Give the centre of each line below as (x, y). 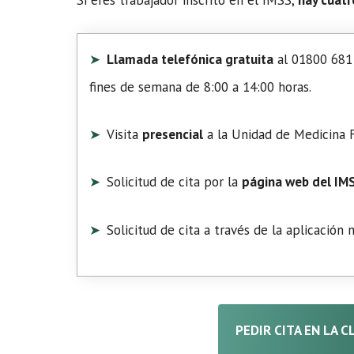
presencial (173, 134)
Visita (125, 134)
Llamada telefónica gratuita (190, 59)
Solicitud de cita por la (175, 182)
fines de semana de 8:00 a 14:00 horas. (200, 87)
